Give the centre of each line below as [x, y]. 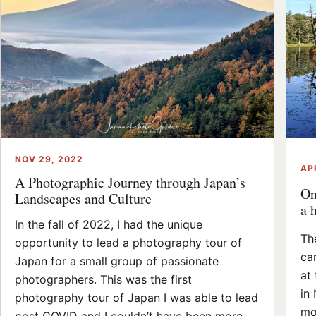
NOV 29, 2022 [49, 159]
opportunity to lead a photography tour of [128, 243]
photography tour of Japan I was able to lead [136, 298]
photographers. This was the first [103, 280]
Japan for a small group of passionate [117, 261]
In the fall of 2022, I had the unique [109, 225]
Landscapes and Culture [83, 199]
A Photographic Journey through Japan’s [130, 183]
